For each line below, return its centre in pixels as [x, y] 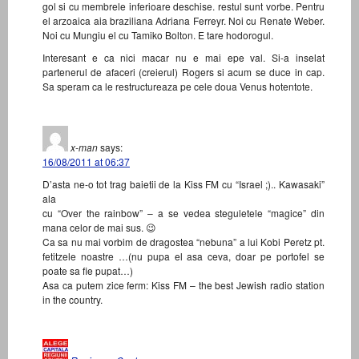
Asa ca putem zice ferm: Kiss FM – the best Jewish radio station [184, 285]
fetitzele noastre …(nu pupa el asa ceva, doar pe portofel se [184, 256]
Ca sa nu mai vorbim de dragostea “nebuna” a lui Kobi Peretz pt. [184, 242]
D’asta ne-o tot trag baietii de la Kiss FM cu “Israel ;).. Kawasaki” [184, 184]
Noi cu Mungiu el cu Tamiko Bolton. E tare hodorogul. [158, 35]
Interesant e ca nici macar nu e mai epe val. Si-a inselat [184, 58]
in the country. [73, 300]
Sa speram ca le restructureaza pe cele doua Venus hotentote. [177, 87]
